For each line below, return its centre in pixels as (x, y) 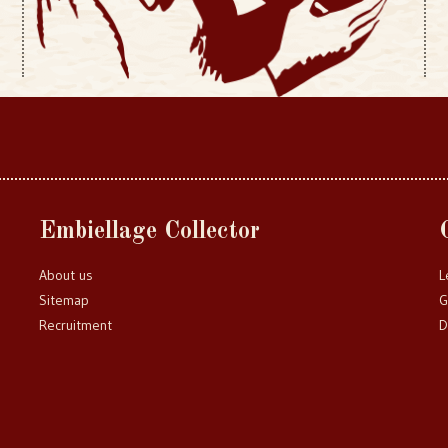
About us (66, 275)
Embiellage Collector (149, 232)
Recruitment (75, 325)
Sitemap (64, 300)
